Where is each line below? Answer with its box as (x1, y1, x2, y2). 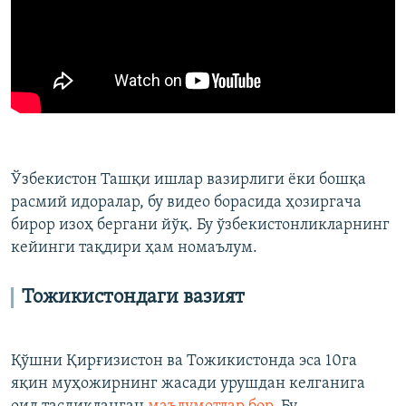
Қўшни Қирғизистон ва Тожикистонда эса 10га (11, 352, 357, 370)
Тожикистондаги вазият (22, 286, 245, 308)
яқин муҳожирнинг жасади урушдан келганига (11, 374, 365, 392)
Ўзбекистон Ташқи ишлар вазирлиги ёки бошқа (11, 170, 366, 188)
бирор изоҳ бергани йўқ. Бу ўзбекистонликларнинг (11, 216, 390, 234)
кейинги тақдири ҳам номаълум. (11, 238, 257, 256)
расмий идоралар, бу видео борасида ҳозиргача (11, 193, 362, 211)
